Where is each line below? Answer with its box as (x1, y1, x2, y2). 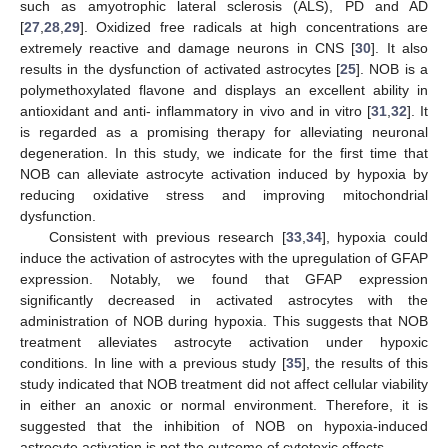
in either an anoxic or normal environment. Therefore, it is (20, 397, 428, 414)
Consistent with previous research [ (48, 229, 286, 246)
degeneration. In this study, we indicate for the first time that (20, 145, 428, 162)
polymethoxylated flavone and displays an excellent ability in (20, 82, 428, 99)
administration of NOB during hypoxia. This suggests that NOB (20, 313, 428, 330)
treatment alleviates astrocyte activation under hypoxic (20, 334, 428, 351)
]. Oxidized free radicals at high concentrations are (80, 19, 428, 36)
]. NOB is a (356, 61, 429, 78)
